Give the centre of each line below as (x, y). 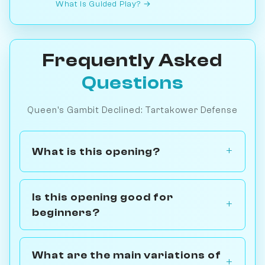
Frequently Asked (132, 60)
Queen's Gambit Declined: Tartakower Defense (132, 110)
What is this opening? (96, 151)
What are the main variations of (127, 255)
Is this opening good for (103, 197)
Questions (132, 83)
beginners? (66, 212)
